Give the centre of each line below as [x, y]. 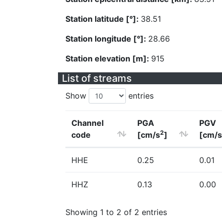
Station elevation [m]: [108, 58]
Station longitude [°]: [107, 39]
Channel [87, 123]
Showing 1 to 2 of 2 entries [116, 212]
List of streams [97, 78]
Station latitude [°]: [103, 19]
